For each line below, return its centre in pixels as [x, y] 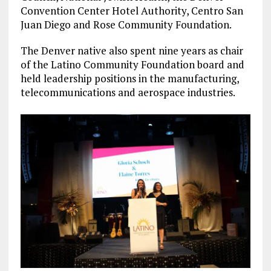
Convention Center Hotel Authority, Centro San [132, 10]
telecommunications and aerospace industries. [128, 92]
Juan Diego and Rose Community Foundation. [126, 24]
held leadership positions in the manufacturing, [129, 78]
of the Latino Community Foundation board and [132, 64]
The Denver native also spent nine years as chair [132, 50]
